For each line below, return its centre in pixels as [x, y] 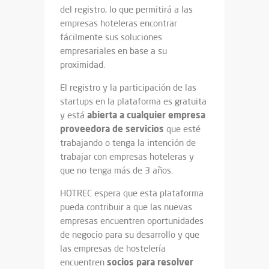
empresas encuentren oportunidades [132, 221]
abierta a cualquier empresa [146, 115]
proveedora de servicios [112, 129]
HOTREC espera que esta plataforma [132, 193]
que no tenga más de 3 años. [116, 171]
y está [74, 115]
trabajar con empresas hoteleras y [127, 157]
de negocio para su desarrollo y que [130, 235]
